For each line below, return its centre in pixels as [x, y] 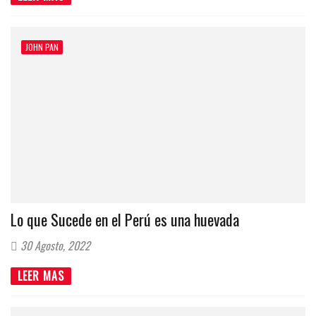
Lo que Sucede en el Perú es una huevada [125, 219]
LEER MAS [41, 275]
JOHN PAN [42, 47]
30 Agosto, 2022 [54, 245]
